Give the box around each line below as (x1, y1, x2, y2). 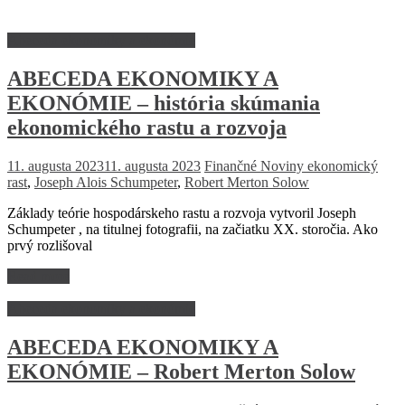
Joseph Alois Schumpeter (34, 174, 177, 191)
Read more (7, 268, 70, 285)
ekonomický (307, 158, 378, 174)
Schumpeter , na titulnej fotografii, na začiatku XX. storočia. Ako (7, 221, 378, 238)
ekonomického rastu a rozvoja (7, 116, 287, 140)
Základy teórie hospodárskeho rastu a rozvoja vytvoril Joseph (7, 205, 356, 221)
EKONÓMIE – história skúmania (7, 91, 320, 116)
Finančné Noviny (204, 158, 307, 174)
